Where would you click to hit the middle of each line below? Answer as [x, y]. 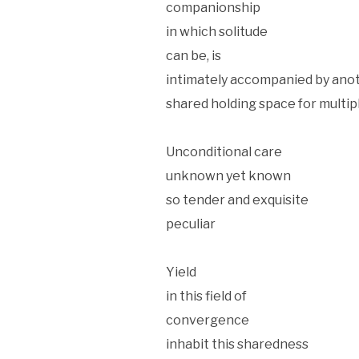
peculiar [191, 224]
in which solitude [217, 31]
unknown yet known [228, 175]
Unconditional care [224, 151]
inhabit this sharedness [237, 344]
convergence [208, 320]
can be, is [194, 55]
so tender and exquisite [237, 200]
